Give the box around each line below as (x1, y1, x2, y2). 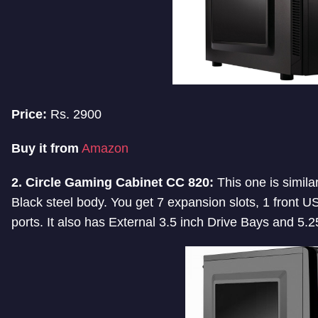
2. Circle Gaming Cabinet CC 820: (11, 175, 214, 190)
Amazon (82, 141, 128, 156)
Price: (11, 107, 47, 122)
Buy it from (11, 141, 79, 156)
